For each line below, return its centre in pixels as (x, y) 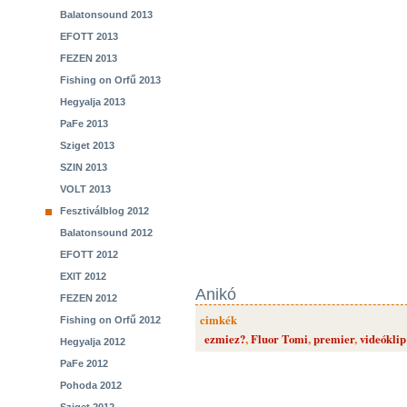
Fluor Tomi (279, 339)
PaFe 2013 (84, 124)
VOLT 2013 (85, 189)
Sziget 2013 (87, 145)
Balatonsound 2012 (106, 233)
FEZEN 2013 (89, 58)
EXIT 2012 (83, 276)
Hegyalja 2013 (93, 102)
